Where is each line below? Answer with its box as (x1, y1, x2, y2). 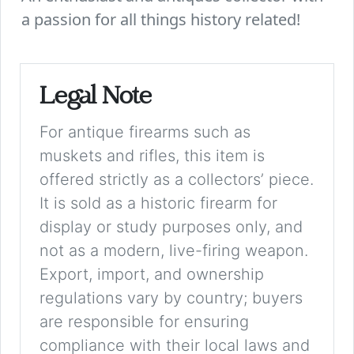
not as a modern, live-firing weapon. (40, 241, 308, 261)
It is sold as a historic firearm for (40, 194, 277, 213)
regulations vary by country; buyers (40, 288, 303, 308)
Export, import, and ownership (40, 265, 264, 284)
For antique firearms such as (40, 122, 250, 142)
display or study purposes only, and (40, 217, 303, 237)
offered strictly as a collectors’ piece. (40, 170, 314, 190)
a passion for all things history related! (21, 9, 301, 31)
